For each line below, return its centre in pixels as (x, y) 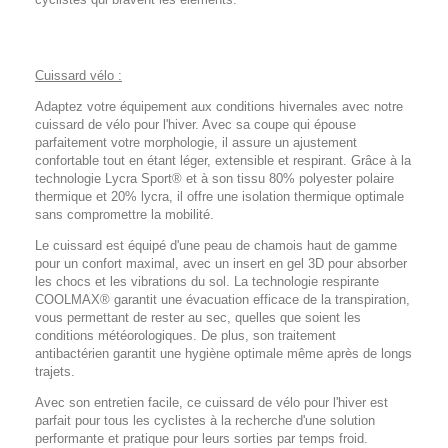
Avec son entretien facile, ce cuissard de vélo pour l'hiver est (211, 402)
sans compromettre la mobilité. (124, 214)
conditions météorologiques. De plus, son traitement (185, 335)
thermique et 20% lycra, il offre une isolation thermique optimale (219, 196)
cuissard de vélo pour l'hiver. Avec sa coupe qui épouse (195, 124)
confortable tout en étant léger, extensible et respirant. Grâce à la (223, 160)
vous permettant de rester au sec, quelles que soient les (198, 317)
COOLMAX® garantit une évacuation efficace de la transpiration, (222, 299)
